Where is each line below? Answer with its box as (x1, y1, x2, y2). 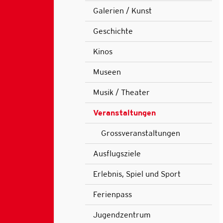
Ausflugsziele (93, 148, 141, 158)
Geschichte (93, 26, 133, 36)
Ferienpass (93, 189, 132, 199)
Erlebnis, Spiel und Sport (93, 169, 181, 179)
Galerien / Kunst (93, 5, 152, 15)
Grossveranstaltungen (101, 128, 180, 138)
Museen (93, 67, 121, 77)
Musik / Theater (93, 87, 150, 97)
